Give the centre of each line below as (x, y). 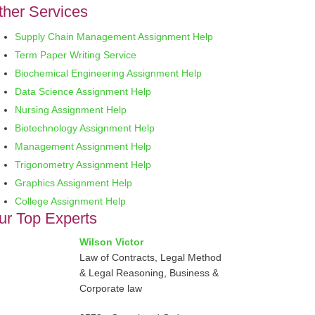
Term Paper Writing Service (76, 55)
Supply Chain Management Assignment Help (114, 37)
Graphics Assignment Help (73, 183)
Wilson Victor (111, 242)
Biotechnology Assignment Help (85, 128)
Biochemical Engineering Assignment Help (108, 73)
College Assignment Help (70, 201)
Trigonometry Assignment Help (83, 165)
